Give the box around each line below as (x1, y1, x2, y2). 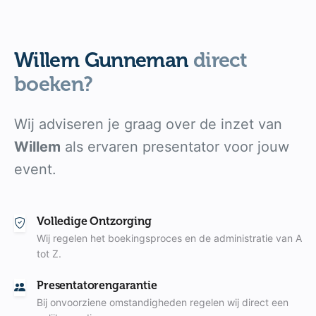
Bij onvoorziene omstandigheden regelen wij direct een (37, 296, 288, 308)
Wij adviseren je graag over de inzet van (14, 115, 282, 133)
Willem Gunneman (14, 47, 193, 72)
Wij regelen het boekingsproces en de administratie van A (37, 231, 302, 244)
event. (14, 160, 56, 178)
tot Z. (37, 247, 61, 260)
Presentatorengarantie (37, 278, 157, 292)
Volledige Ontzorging (37, 214, 152, 228)
